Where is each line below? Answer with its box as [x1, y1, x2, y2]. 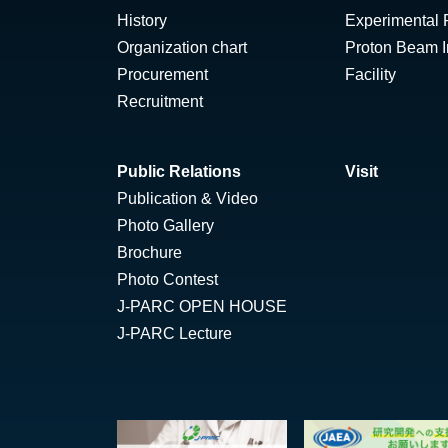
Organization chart [117, 39, 247, 57]
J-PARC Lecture [117, 325, 232, 343]
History [117, 12, 167, 30]
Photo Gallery [117, 217, 214, 235]
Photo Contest [117, 271, 218, 289]
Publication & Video [117, 190, 258, 208]
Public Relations [117, 163, 241, 181]
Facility [345, 66, 396, 84]
